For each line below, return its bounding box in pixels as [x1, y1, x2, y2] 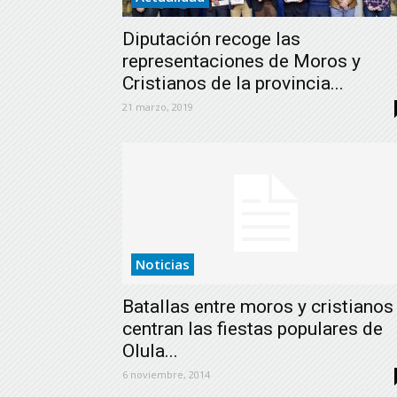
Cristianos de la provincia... [122, 73, 344, 94]
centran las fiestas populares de [122, 318, 383, 339]
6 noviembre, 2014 [122, 368, 210, 381]
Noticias [136, 255, 190, 273]
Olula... [122, 340, 178, 362]
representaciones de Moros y [122, 51, 361, 72]
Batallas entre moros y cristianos [122, 296, 393, 317]
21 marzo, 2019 [122, 100, 193, 113]
